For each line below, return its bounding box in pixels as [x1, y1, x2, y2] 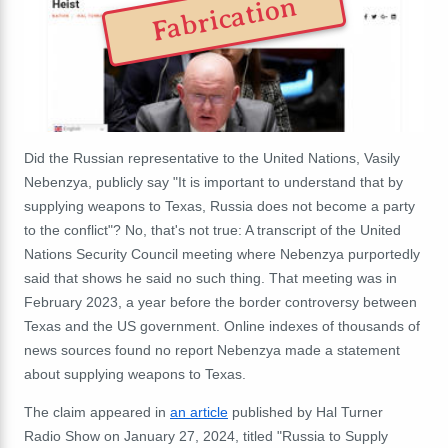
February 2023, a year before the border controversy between [24, 293, 417, 310]
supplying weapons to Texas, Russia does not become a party [24, 197, 415, 214]
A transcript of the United [245, 221, 401, 238]
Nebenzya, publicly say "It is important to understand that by [24, 173, 403, 190]
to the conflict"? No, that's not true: [24, 221, 245, 238]
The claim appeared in [24, 403, 170, 420]
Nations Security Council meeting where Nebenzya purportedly [24, 245, 420, 262]
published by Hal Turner [228, 403, 383, 420]
